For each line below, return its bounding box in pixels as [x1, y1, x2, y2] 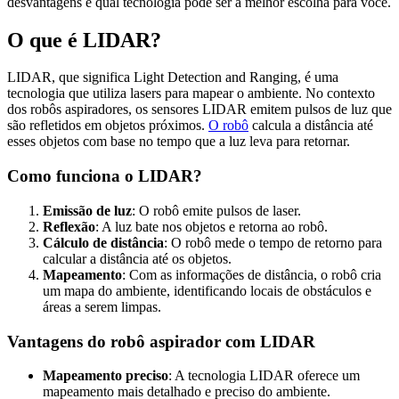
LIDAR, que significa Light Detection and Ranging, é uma [7, 69, 338, 85]
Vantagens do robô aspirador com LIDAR [7, 331, 315, 351]
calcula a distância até [248, 118, 373, 134]
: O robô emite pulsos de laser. [132, 202, 301, 218]
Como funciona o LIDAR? [7, 167, 202, 186]
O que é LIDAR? [7, 28, 161, 52]
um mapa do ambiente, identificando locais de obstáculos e [43, 282, 371, 298]
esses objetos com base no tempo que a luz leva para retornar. [7, 134, 350, 150]
